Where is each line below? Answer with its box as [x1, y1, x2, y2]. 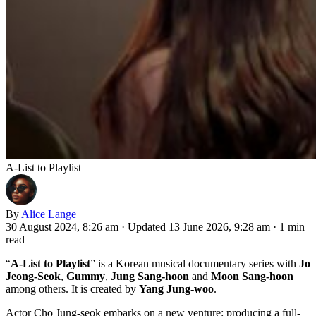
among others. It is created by [6, 282, 139, 295]
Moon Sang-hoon [211, 269, 293, 282]
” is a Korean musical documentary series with [90, 257, 299, 269]
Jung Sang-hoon [111, 269, 189, 282]
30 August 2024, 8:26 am [6, 220, 119, 233]
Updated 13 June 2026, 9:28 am [128, 220, 273, 233]
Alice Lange [21, 207, 76, 220]
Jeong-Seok [6, 269, 61, 282]
